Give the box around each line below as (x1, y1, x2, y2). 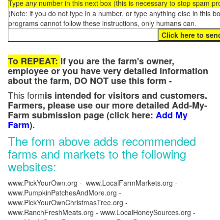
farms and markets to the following (8, 145, 186, 162)
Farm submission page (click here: (8, 109, 156, 121)
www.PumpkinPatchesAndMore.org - (8, 188, 123, 197)
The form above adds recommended (8, 132, 196, 149)
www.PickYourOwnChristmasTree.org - (8, 197, 128, 207)
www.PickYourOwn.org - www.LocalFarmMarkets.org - (8, 178, 179, 188)
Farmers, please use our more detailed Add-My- (8, 99, 207, 111)
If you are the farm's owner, (60, 55, 174, 67)
